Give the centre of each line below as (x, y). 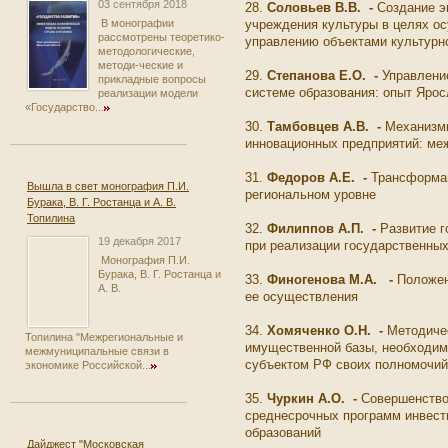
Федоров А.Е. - (319, 177)
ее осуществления (305, 296)
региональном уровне (312, 194)
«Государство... (64, 107)
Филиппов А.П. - (321, 228)
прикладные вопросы (152, 79)
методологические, (146, 51)
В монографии (136, 23)
